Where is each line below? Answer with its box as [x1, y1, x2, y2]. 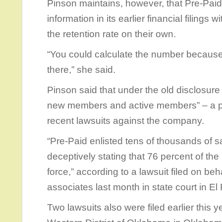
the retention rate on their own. [47, 29, 176, 39]
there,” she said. [47, 64, 115, 75]
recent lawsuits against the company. [47, 115, 204, 126]
